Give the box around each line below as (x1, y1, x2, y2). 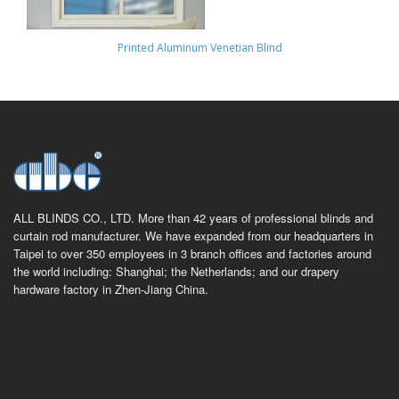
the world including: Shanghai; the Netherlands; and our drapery (13, 263, 339, 280)
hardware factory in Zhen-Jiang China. (13, 281, 208, 297)
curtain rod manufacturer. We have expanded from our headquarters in (13, 227, 373, 244)
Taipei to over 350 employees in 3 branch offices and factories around (13, 245, 371, 262)
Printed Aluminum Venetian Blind (117, 40, 282, 55)
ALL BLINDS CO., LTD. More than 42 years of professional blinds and (13, 209, 373, 226)
